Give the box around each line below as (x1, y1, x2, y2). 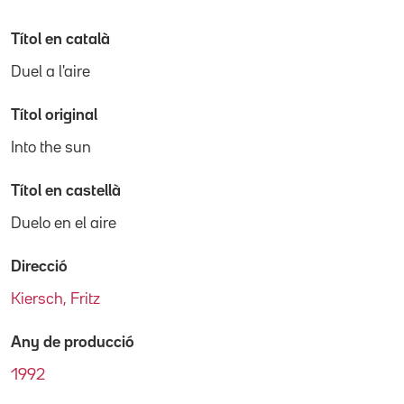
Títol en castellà (11, 183, 121, 198)
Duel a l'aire (11, 64, 90, 79)
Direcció (11, 259, 68, 274)
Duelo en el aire (11, 216, 116, 231)
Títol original (11, 107, 97, 123)
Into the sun (11, 140, 91, 155)
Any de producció (11, 335, 134, 350)
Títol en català (11, 32, 110, 47)
